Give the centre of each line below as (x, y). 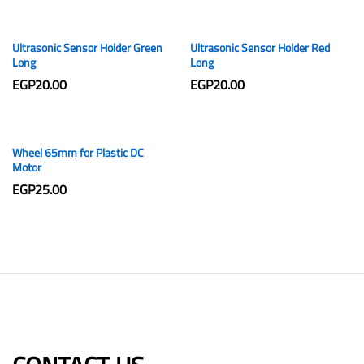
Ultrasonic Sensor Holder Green (87, 48)
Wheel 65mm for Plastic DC (78, 153)
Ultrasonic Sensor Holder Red (260, 48)
